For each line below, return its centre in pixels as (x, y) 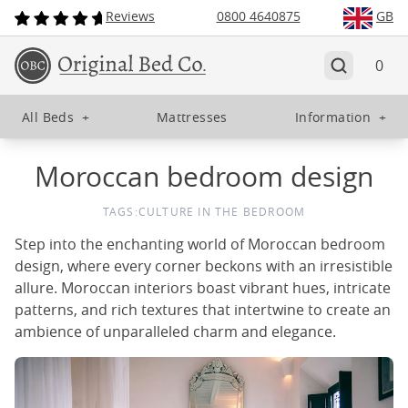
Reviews (130, 16)
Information (333, 117)
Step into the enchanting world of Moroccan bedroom (200, 244)
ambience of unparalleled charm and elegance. (175, 331)
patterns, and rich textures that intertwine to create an (203, 310)
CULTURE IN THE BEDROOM (222, 211)
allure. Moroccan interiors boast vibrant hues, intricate (203, 288)
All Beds (48, 117)
